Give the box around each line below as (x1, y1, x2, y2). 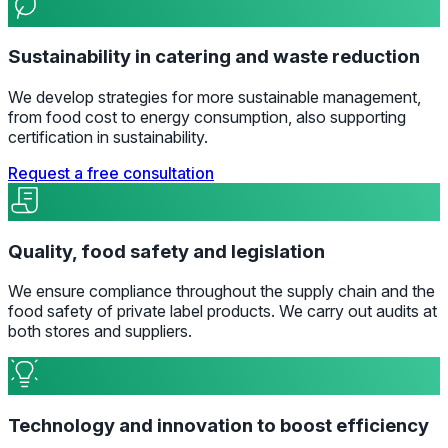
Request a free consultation (8, 163, 214, 183)
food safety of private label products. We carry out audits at (8, 301, 437, 322)
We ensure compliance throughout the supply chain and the (8, 281, 435, 302)
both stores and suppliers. (8, 321, 192, 342)
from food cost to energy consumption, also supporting (8, 107, 406, 127)
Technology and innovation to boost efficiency (8, 414, 429, 438)
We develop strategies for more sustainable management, (8, 87, 421, 107)
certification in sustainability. (8, 127, 208, 147)
